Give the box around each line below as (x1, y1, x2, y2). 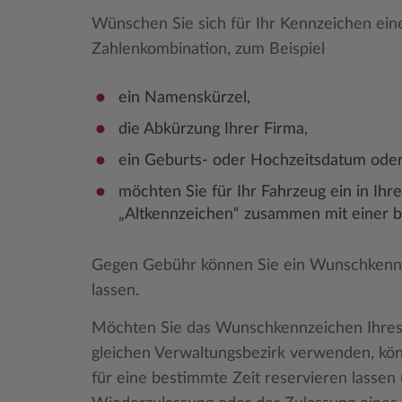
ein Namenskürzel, (118, 89, 250, 106)
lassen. (92, 282, 139, 299)
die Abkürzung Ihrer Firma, (118, 120, 308, 137)
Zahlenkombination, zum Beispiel (92, 40, 325, 57)
